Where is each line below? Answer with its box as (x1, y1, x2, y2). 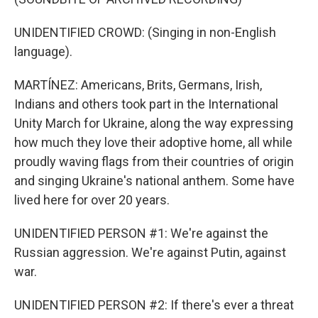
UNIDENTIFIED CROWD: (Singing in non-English (14, 25, 276, 40)
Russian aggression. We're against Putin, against (14, 245, 286, 260)
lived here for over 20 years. (14, 192, 170, 207)
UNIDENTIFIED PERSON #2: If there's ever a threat (14, 297, 294, 312)
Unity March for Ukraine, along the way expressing (14, 116, 293, 131)
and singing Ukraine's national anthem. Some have (14, 173, 295, 188)
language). (14, 44, 72, 59)
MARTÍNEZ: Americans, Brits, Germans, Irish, (14, 77, 262, 92)
